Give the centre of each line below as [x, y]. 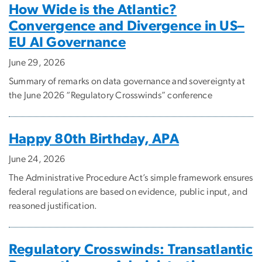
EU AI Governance [67, 42]
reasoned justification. [53, 206]
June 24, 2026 [37, 159]
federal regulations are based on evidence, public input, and [128, 192]
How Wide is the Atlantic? [93, 10]
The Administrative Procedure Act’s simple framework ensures [131, 177]
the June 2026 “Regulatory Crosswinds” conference [111, 95]
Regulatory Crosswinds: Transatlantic [131, 249]
